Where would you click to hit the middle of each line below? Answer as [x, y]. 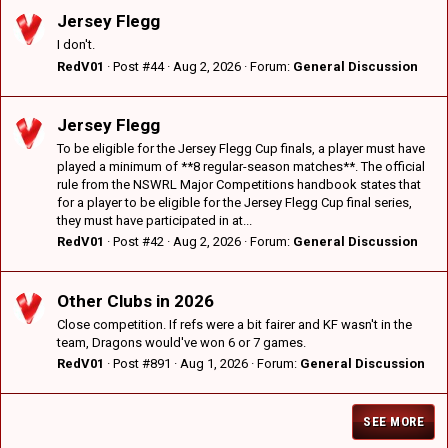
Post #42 [138, 242]
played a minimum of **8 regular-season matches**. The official [241, 167]
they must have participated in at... [154, 221]
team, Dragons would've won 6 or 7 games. [181, 342]
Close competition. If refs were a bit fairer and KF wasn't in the [234, 324]
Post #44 [138, 66]
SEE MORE [393, 422]
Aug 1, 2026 [214, 364]
